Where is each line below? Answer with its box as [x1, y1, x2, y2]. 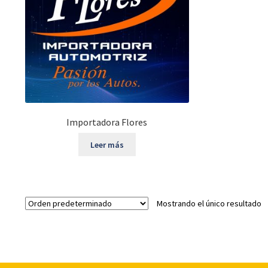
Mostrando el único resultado [156, 197, 261, 209]
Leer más [90, 139, 124, 150]
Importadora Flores [66, 115, 148, 128]
